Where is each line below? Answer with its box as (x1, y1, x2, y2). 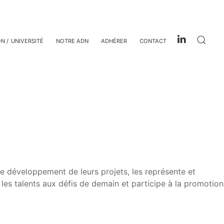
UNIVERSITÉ (11, 37, 43, 44)
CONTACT (139, 37, 166, 44)
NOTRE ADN (56, 37, 88, 44)
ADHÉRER (101, 37, 127, 44)
